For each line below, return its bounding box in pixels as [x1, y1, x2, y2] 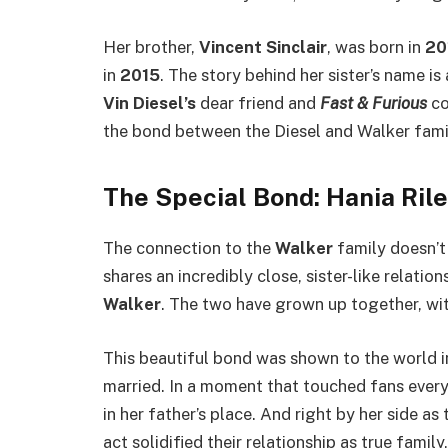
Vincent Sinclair [199, 37, 327, 57]
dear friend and [196, 93, 320, 113]
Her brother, [103, 37, 199, 57]
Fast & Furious [320, 93, 427, 113]
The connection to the [103, 238, 275, 259]
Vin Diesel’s [103, 93, 196, 113]
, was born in [327, 37, 425, 57]
